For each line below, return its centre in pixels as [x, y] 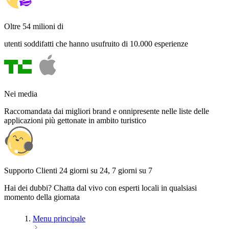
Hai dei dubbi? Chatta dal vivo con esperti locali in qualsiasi [100, 188]
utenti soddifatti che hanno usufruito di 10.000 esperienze [96, 44]
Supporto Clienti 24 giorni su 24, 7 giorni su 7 [78, 171]
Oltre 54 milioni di [34, 27]
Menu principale [59, 219]
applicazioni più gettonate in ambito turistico [75, 121]
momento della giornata [42, 197]
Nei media [21, 94]
